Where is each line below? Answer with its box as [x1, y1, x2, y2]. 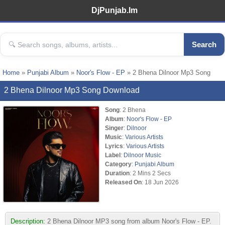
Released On [105, 179, 142, 185]
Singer [105, 125, 124, 131]
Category [105, 161, 132, 167]
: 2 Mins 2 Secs [130, 170, 171, 176]
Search [192, 40, 216, 49]
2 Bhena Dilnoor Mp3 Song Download [4, 86, 140, 94]
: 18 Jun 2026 [142, 179, 179, 185]
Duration [105, 170, 130, 176]
